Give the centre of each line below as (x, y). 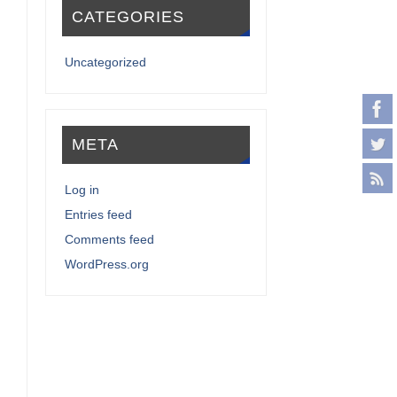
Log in (82, 189)
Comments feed (110, 239)
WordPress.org (107, 264)
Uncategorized (106, 62)
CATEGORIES (128, 17)
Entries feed (99, 214)
